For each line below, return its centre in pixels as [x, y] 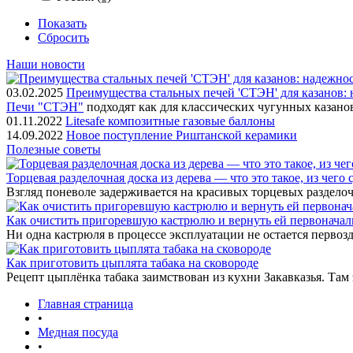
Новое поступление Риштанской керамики [182, 135]
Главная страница [85, 304]
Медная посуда [78, 332]
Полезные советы [54, 149]
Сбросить [63, 37]
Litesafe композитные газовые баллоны [170, 121]
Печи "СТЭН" [45, 107]
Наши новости [46, 64]
